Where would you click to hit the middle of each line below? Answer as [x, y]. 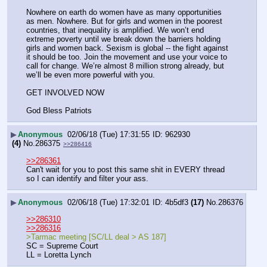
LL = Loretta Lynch [59, 255]
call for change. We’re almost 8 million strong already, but [125, 66]
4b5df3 [177, 202]
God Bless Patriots [59, 110]
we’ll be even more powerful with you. [91, 74]
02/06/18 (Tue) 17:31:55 [108, 134]
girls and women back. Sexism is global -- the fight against [127, 48]
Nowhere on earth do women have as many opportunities [124, 12]
